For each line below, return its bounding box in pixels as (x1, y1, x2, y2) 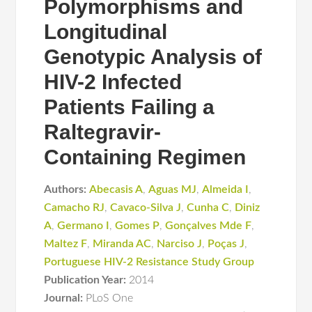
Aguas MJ (148, 184, 197, 195)
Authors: (44, 184, 87, 195)
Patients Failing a (44, 95, 215, 118)
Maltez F (44, 238, 88, 249)
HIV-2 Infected (44, 70, 182, 93)
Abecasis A (89, 184, 143, 195)
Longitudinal (44, 20, 168, 43)
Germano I (57, 220, 110, 231)
